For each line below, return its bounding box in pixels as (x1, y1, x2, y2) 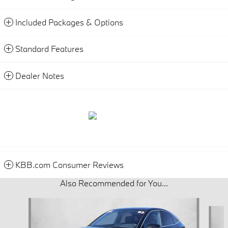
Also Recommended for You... (60, 177, 168, 188)
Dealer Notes (15, 70, 64, 81)
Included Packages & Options (15, 16, 123, 27)
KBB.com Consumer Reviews (15, 159, 124, 170)
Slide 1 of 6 (4, 197, 39, 208)
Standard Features (15, 43, 83, 54)
